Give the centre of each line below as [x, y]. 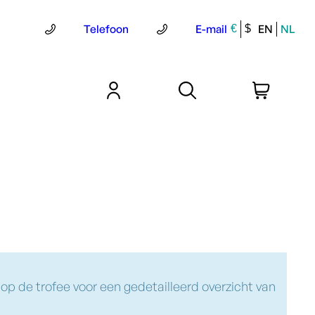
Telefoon [106, 28]
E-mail [211, 28]
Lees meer [271, 229]
